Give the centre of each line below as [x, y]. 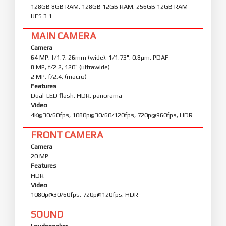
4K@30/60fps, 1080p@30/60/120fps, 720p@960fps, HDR [112, 115]
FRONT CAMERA [67, 134]
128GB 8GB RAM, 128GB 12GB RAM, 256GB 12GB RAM [109, 6]
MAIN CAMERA [64, 36]
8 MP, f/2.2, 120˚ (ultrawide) [70, 67]
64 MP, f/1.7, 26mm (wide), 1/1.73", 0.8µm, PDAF [100, 57]
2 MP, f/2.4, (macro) [59, 76]
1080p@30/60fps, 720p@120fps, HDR [84, 194]
